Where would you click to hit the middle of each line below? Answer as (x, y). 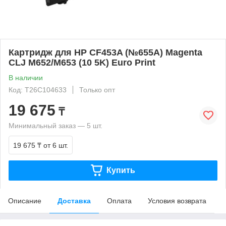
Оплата (119, 201)
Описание (25, 201)
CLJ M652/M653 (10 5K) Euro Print (82, 62)
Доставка (74, 201)
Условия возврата (177, 201)
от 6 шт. (56, 145)
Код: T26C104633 (38, 90)
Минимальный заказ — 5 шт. (55, 125)
